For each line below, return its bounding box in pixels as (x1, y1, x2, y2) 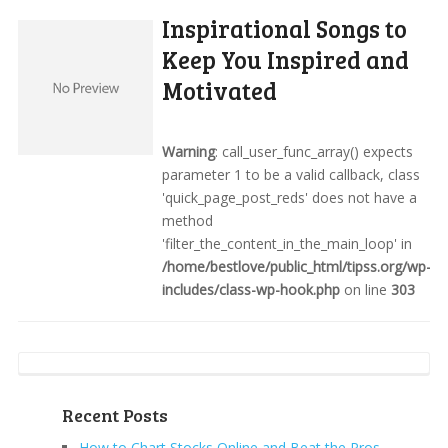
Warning (162, 142, 216, 161)
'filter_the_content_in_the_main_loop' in (162, 234, 413, 253)
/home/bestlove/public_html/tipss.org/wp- (162, 257, 432, 276)
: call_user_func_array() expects (215, 142, 414, 161)
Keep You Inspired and (162, 43, 410, 76)
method (162, 211, 214, 230)
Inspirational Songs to (162, 12, 408, 45)
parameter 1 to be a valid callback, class (162, 165, 421, 184)
